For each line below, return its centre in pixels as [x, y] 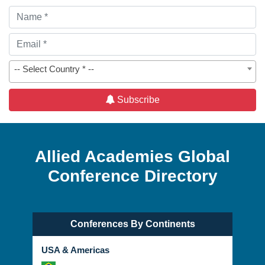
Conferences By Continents [132, 211]
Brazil [70, 256]
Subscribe [137, 86]
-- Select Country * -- [54, 56]
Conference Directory [132, 163]
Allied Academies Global [132, 143]
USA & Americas [75, 237]
